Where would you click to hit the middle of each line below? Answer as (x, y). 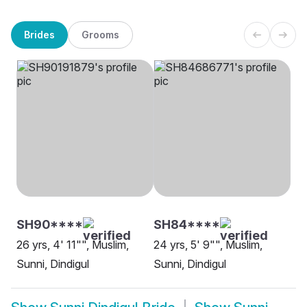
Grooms (100, 34)
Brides (39, 34)
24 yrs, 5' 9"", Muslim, (208, 245)
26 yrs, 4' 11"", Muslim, (73, 245)
